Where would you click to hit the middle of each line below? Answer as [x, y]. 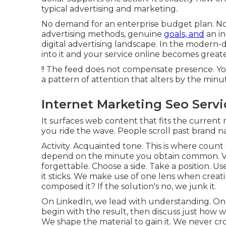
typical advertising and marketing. [109, 9]
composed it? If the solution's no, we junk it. [129, 186]
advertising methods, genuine [103, 34]
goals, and [184, 34]
